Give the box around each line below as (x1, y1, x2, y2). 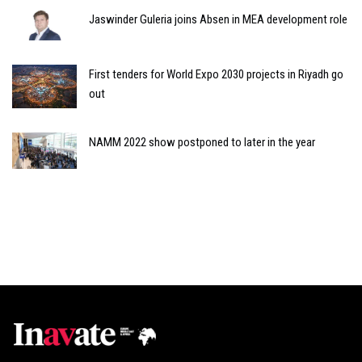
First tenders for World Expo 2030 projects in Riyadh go (89, 67, 343, 82)
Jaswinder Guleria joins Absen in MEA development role (89, 12, 347, 27)
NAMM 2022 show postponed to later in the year (89, 134, 315, 149)
